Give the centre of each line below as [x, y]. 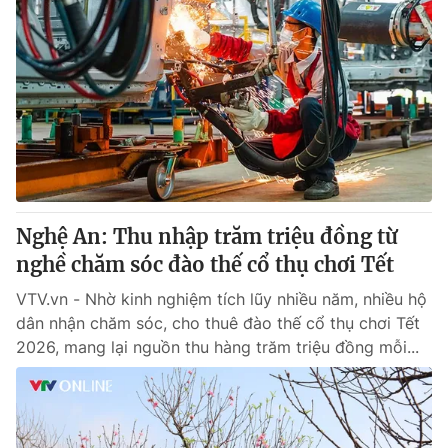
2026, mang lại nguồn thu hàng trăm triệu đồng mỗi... [217, 347]
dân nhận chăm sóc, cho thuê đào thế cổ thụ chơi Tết [218, 323]
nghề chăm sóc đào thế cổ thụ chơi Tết [205, 264]
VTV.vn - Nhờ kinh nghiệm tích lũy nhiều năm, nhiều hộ [221, 299]
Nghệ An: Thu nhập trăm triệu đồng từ [207, 236]
